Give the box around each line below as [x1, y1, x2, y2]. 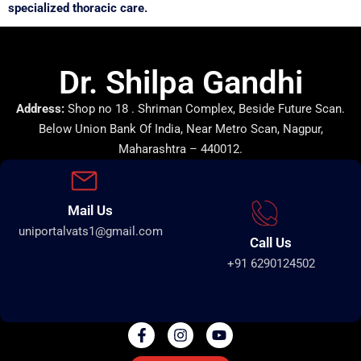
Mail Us [68, 201, 113, 218]
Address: [16, 101, 64, 116]
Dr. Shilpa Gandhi [58, 63, 303, 102]
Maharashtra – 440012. [118, 141, 243, 156]
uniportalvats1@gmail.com [18, 223, 163, 239]
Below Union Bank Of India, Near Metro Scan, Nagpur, [38, 121, 323, 136]
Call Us [250, 234, 292, 251]
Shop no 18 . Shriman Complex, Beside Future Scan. [64, 101, 345, 116]
